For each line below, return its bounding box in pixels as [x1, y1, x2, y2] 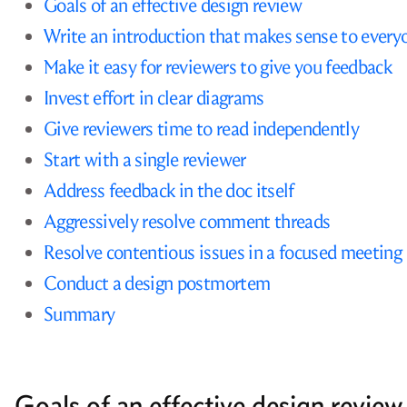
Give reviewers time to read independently [44, 117, 360, 141]
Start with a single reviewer [44, 148, 246, 172]
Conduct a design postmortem [44, 272, 271, 295]
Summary [44, 303, 115, 326]
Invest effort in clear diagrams [44, 86, 264, 110]
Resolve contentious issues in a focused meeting [44, 241, 402, 264]
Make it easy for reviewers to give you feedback [44, 55, 392, 79]
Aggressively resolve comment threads [44, 210, 331, 233]
